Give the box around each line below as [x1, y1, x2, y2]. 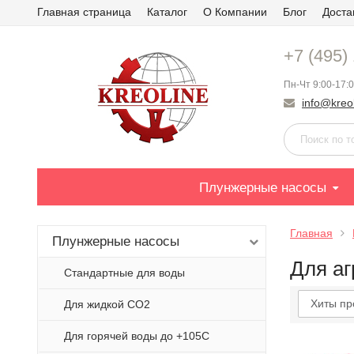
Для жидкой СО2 [64, 298, 150, 311]
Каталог [147, 6, 187, 18]
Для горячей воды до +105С [64, 330, 209, 342]
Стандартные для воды [64, 266, 185, 279]
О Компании [203, 6, 267, 18]
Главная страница [37, 6, 131, 18]
